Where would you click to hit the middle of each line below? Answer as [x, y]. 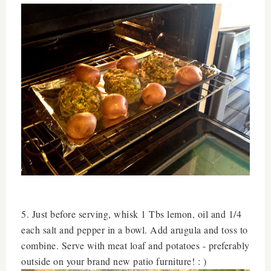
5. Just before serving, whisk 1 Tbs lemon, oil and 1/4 [131, 214]
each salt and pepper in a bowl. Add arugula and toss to [135, 229]
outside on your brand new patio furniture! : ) [114, 261]
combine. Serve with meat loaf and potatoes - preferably [135, 245]
